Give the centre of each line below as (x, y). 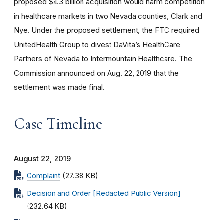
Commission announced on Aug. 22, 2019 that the (96, 73)
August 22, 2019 (42, 159)
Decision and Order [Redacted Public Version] (104, 193)
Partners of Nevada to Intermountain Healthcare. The (103, 59)
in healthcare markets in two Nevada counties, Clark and (108, 16)
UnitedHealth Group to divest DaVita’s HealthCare (97, 44)
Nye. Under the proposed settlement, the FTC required (107, 30)
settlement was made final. (59, 87)
